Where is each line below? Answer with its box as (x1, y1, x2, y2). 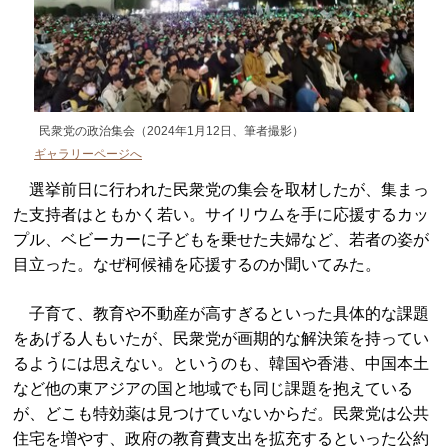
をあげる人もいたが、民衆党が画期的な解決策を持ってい (13, 330, 430, 348)
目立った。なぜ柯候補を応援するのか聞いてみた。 (13, 256, 382, 274)
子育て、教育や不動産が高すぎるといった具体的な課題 (13, 305, 430, 323)
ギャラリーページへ (34, 147, 142, 162)
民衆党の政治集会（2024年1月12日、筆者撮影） (39, 124, 304, 139)
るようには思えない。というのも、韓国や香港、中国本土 (13, 355, 430, 373)
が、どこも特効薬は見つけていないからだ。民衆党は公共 (13, 405, 430, 423)
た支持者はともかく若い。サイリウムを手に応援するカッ (13, 206, 430, 224)
